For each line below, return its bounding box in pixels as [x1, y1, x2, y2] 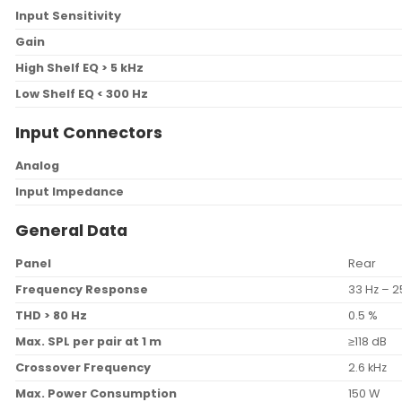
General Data [15, 219, 127, 242]
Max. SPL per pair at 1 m [15, 334, 162, 350]
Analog [15, 158, 59, 174]
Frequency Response [15, 282, 148, 298]
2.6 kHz [348, 360, 388, 376]
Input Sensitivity [15, 7, 121, 23]
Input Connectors [15, 121, 162, 144]
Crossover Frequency [15, 360, 151, 376]
